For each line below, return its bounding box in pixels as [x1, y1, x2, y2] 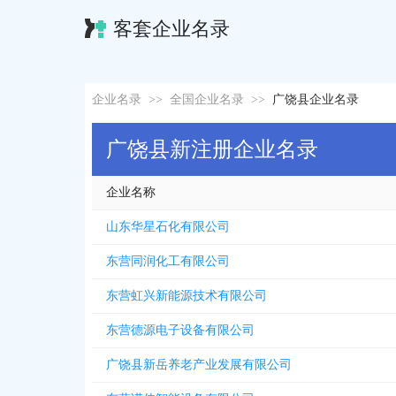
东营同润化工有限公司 [106, 255, 230, 268]
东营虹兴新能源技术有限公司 [106, 289, 267, 302]
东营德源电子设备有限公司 [106, 324, 255, 337]
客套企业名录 [113, 17, 230, 40]
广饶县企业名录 [272, 93, 359, 106]
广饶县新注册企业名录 [106, 138, 318, 161]
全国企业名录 [170, 93, 244, 106]
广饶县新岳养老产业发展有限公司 [106, 358, 292, 371]
